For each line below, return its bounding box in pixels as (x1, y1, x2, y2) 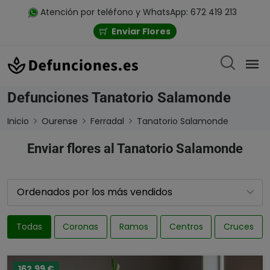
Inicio (7, 115, 29, 127)
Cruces (224, 220, 254, 233)
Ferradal (90, 115, 124, 127)
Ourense (42, 115, 78, 127)
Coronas (63, 220, 99, 233)
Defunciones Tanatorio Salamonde (7, 89, 231, 106)
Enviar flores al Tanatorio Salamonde (27, 140, 243, 156)
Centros (169, 220, 203, 233)
